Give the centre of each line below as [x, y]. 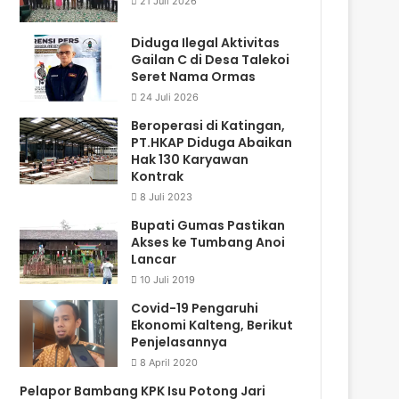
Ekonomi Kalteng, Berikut [212, 325]
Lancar [154, 259]
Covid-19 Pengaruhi [195, 308]
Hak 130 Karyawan [190, 159]
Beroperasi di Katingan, [208, 125]
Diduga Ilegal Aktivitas [206, 42]
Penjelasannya [179, 342]
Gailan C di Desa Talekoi [211, 59]
